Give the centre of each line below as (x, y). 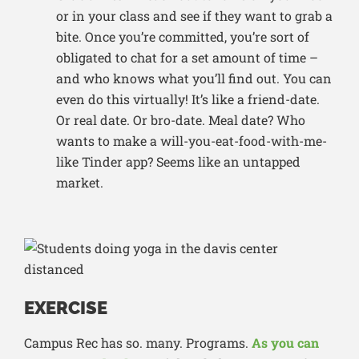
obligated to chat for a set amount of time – (187, 58)
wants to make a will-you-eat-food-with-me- (192, 141)
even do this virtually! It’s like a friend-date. (188, 99)
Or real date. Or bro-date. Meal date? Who (181, 120)
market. (80, 183)
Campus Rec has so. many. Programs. (138, 343)
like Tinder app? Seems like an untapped (178, 162)
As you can (285, 343)
